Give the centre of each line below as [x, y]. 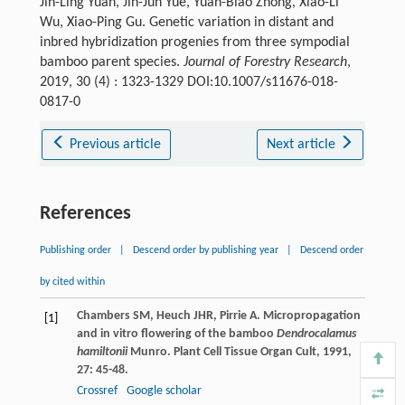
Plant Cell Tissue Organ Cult [245, 352]
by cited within [72, 282]
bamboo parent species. [111, 62]
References [85, 213]
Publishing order [75, 250]
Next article [302, 144]
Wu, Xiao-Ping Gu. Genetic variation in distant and [186, 22]
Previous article [116, 144]
